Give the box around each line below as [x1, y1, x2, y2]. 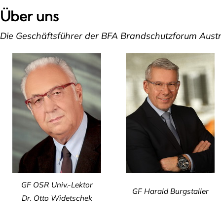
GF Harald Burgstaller [132, 186, 209, 196]
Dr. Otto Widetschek [21, 193, 92, 203]
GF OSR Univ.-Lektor [21, 180, 93, 189]
